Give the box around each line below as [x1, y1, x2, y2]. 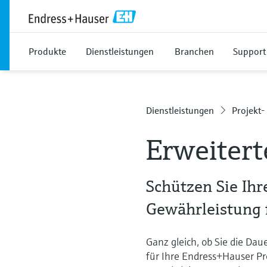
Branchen [175, 45, 214, 57]
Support [233, 45, 266, 57]
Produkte [29, 45, 66, 57]
